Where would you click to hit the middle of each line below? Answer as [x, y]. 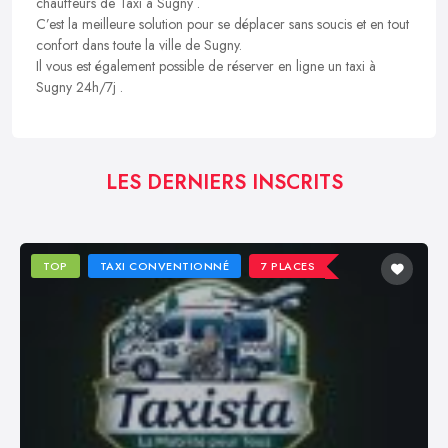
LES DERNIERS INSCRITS [224, 182]
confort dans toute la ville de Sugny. [139, 44]
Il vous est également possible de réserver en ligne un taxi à [206, 65]
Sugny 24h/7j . [79, 86]
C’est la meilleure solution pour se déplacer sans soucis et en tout [222, 23]
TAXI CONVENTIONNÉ [164, 265]
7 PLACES [288, 265]
